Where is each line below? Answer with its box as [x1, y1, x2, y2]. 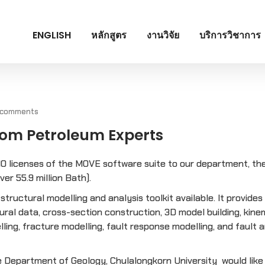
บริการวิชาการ [199, 28, 261, 42]
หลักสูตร [91, 28, 127, 42]
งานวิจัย [147, 28, 179, 42]
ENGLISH [33, 28, 71, 42]
